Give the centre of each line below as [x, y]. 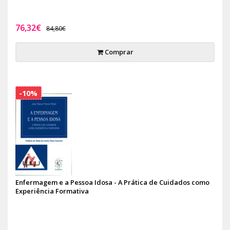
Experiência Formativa [52, 191]
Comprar [118, 52]
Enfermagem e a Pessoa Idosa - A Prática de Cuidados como [112, 182]
